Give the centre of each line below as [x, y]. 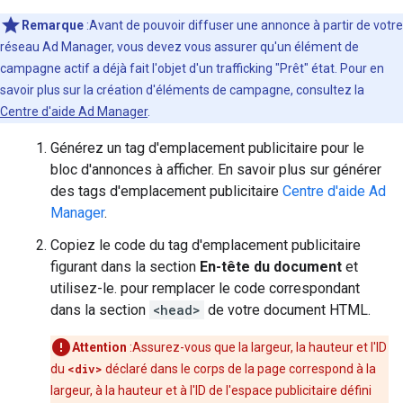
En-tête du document [271, 267]
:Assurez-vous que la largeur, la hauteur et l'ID [257, 347]
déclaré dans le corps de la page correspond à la [239, 369]
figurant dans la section [125, 267]
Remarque [53, 25]
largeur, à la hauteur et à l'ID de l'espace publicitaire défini [211, 390]
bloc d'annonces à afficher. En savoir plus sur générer [216, 170]
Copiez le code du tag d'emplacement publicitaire [206, 245]
